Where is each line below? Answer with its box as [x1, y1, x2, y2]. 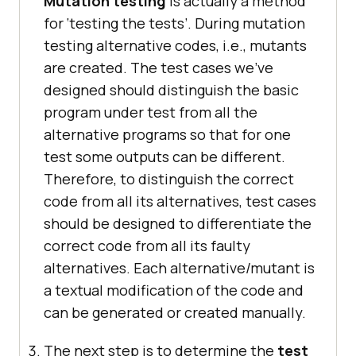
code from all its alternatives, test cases [44, 192, 316, 211]
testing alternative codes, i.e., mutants [44, 36, 307, 56]
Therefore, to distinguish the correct [44, 169, 294, 189]
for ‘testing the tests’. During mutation [44, 14, 305, 33]
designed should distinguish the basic [44, 80, 299, 100]
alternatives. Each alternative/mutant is [44, 258, 315, 278]
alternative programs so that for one [44, 125, 291, 145]
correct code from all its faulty [44, 236, 250, 256]
